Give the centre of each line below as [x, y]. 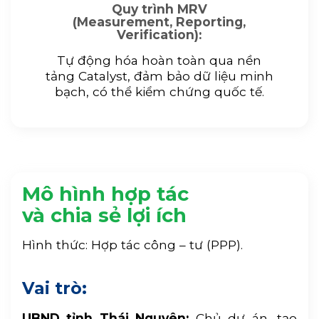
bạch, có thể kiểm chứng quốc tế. [159, 91]
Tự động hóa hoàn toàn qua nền [159, 60]
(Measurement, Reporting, [159, 22]
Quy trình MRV [159, 9]
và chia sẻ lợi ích [104, 215]
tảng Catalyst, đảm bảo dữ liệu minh [159, 75]
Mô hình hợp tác [105, 194]
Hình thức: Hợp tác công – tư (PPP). [132, 245]
